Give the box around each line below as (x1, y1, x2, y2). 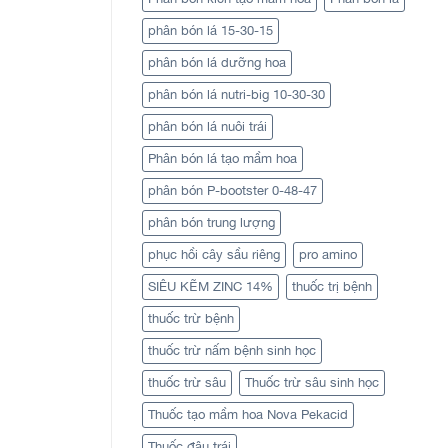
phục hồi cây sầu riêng (148, 246, 280, 262)
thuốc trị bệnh (292, 278, 372, 294)
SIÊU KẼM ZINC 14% (148, 278, 273, 294)
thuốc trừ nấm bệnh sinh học (148, 342, 316, 358)
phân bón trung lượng (148, 214, 275, 230)
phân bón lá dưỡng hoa (148, 54, 286, 70)
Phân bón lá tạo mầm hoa (148, 150, 297, 166)
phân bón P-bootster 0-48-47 (148, 182, 317, 198)
